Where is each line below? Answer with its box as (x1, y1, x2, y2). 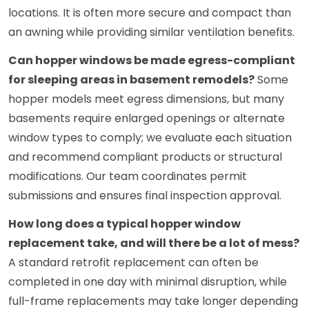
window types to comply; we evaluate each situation (8, 130, 292, 146)
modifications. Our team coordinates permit (8, 168, 247, 185)
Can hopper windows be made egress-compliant (8, 52, 295, 69)
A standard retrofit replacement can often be (8, 255, 259, 271)
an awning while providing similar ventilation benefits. (8, 24, 295, 41)
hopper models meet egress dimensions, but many (8, 91, 284, 108)
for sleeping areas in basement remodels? (8, 72, 255, 88)
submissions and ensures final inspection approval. (8, 188, 281, 204)
